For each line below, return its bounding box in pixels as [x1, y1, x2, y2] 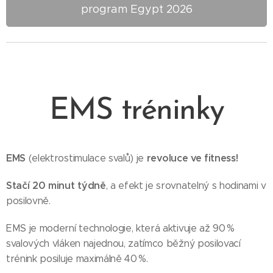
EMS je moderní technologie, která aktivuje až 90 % [6, 222, 235, 235]
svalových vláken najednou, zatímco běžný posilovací [6, 238, 241, 250]
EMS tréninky [49, 96, 224, 127]
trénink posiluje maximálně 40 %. [6, 253, 154, 265]
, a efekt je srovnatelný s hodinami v [105, 180, 266, 192]
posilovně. [6, 195, 51, 207]
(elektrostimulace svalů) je [26, 152, 147, 165]
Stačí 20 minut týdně [6, 179, 106, 193]
